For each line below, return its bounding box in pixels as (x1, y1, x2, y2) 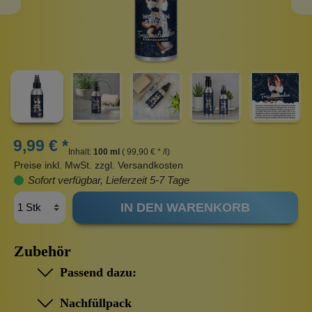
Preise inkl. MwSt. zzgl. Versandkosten (14, 159, 183, 171)
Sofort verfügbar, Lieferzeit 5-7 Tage (25, 174, 189, 187)
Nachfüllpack (53, 296, 132, 311)
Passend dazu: (53, 265, 136, 280)
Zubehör (14, 243, 71, 260)
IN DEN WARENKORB (120, 201, 250, 215)
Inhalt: (68, 147, 93, 157)
